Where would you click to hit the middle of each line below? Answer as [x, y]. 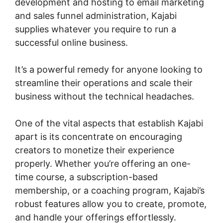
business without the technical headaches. [105, 97]
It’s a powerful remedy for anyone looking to [109, 70]
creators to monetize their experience [95, 150]
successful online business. [71, 43]
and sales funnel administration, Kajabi [96, 16]
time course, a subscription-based [86, 177]
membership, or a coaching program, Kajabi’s [110, 191]
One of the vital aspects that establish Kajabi [109, 123]
